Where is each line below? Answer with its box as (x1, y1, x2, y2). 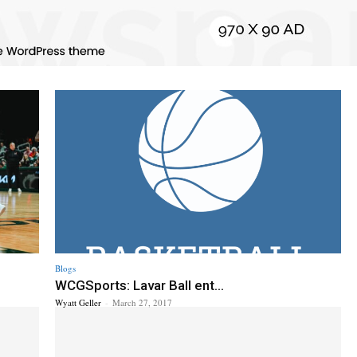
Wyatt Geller (55, 296, 101, 308)
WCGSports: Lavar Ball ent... (55, 277, 224, 293)
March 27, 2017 (112, 296, 172, 308)
